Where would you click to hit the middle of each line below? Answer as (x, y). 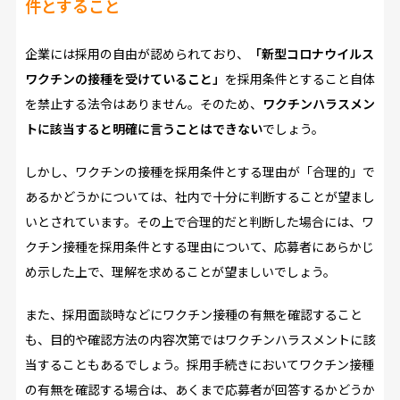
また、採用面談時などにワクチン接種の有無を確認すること (193, 315)
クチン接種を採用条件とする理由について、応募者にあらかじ (199, 247)
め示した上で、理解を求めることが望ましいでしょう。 (180, 272)
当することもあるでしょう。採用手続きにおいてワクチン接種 (199, 365)
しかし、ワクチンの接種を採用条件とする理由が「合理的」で (200, 172)
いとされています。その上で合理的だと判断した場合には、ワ (199, 222)
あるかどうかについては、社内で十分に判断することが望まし (200, 197)
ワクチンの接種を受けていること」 (125, 79)
